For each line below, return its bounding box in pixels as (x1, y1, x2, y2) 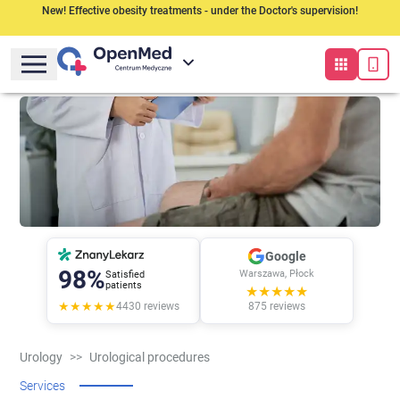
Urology (20, 349, 63, 364)
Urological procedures (89, 349, 211, 364)
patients (105, 279, 142, 291)
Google (265, 249, 306, 263)
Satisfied (105, 268, 145, 280)
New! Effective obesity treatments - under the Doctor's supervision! (42, 4, 358, 17)
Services (20, 378, 66, 393)
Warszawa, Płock (239, 268, 314, 279)
